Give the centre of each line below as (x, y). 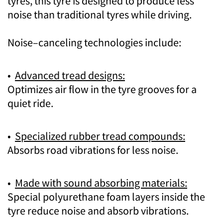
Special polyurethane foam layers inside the (106, 196)
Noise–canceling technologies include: (94, 42)
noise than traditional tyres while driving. (100, 14)
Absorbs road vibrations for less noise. (93, 150)
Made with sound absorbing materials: (101, 182)
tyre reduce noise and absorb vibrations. (98, 210)
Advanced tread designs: (70, 75)
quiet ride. (30, 103)
